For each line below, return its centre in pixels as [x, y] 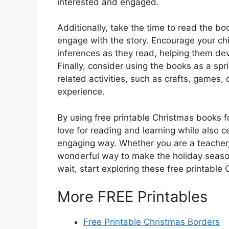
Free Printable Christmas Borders [152, 222]
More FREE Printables [132, 197]
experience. [81, 91]
